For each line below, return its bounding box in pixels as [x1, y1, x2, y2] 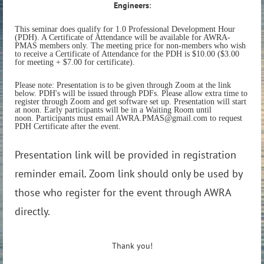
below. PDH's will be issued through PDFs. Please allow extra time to [15, 89, 247, 98]
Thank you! [111, 240, 153, 252]
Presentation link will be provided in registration [15, 147, 236, 161]
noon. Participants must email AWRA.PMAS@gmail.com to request [15, 114, 242, 123]
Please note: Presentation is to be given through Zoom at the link [15, 81, 231, 90]
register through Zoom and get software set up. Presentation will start [15, 97, 246, 107]
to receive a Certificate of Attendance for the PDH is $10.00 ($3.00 [15, 49, 239, 58]
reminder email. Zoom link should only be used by [15, 166, 242, 180]
